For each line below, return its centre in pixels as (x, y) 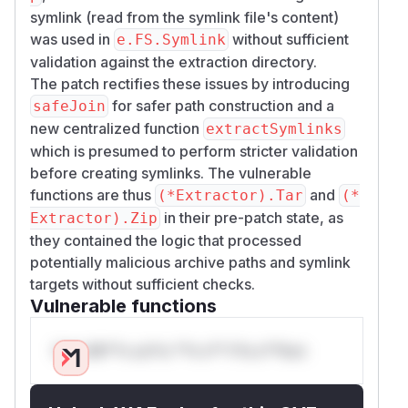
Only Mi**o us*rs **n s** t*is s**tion (179, 350)
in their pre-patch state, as (252, 217)
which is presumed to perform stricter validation (194, 151)
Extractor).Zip (94, 218)
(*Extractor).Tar (230, 195)
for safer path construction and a (221, 105)
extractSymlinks (274, 128)
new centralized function (117, 128)
